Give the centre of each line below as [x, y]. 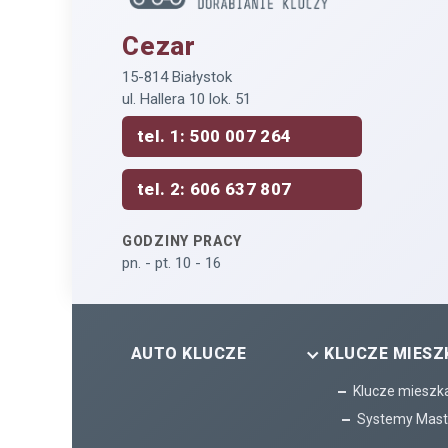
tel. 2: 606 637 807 [214, 189]
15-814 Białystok [177, 77]
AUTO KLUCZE [189, 354]
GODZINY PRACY [182, 241]
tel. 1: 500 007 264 [214, 136]
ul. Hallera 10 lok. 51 [186, 99]
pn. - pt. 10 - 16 [171, 263]
